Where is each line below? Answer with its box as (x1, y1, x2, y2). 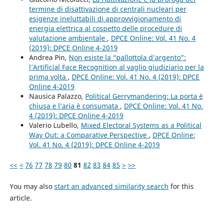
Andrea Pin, (29, 52, 69, 62)
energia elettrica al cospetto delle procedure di (29, 23, 182, 33)
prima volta (29, 72, 68, 81)
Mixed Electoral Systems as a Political (80, 120, 201, 130)
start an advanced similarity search (54, 181, 169, 191)
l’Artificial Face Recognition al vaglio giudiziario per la (29, 62, 204, 72)
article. (9, 193, 32, 202)
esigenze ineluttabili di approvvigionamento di (29, 14, 181, 23)
